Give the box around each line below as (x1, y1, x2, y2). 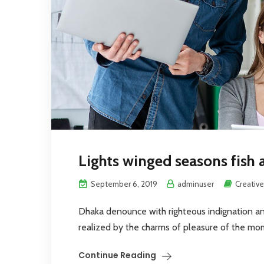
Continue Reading (78, 249, 156, 261)
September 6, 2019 (89, 179, 157, 189)
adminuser (176, 179, 214, 189)
